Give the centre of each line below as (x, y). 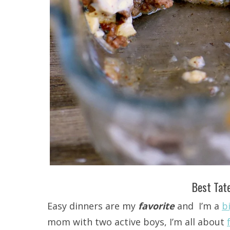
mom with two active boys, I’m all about (137, 222)
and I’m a (199, 206)
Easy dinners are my (93, 206)
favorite (158, 206)
